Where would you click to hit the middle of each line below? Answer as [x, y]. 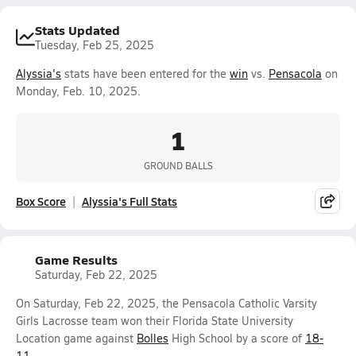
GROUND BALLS [178, 165]
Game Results [76, 259]
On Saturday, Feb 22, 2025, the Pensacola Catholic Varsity [166, 303]
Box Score [41, 201]
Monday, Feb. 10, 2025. [78, 91]
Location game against [76, 338]
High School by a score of [237, 338]
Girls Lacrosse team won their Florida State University [155, 321]
